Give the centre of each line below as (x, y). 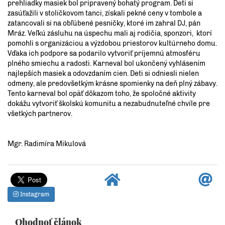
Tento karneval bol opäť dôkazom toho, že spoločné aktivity (102, 93)
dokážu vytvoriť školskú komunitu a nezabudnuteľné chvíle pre (109, 103)
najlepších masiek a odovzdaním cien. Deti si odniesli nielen (103, 73)
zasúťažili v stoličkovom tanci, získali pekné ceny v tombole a (105, 13)
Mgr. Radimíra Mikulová (47, 144)
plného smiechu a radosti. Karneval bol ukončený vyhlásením (106, 63)
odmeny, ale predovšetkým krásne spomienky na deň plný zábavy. (113, 83)
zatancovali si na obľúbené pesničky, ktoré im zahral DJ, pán (104, 23)
